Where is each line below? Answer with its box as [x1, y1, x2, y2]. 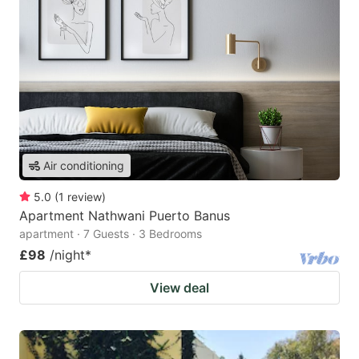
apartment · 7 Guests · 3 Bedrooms [19, 227, 202, 241]
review [67, 190, 102, 204]
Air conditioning [43, 159, 124, 173]
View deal [150, 280, 209, 296]
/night [50, 247, 85, 264]
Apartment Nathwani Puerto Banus [19, 208, 230, 224]
